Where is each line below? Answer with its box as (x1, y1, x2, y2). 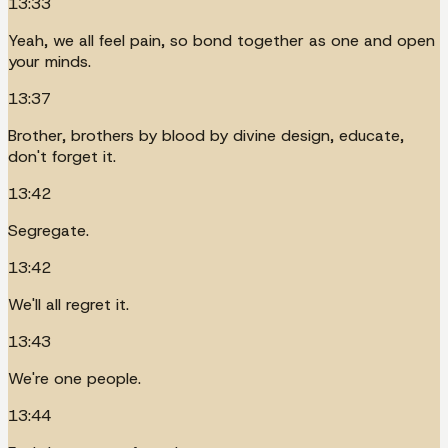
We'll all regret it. (8, 293, 129, 315)
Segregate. (8, 219, 89, 241)
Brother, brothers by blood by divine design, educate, (8, 124, 404, 146)
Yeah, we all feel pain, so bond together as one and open (8, 29, 435, 51)
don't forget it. (8, 145, 116, 167)
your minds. (8, 50, 91, 72)
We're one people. (8, 367, 141, 389)
